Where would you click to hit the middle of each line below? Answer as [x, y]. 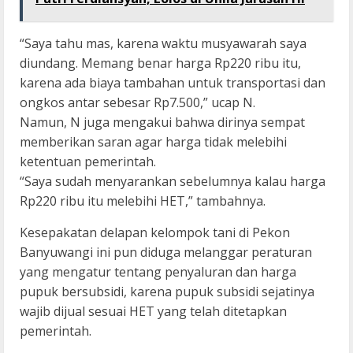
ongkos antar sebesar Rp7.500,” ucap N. [137, 102]
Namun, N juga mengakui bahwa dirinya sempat [162, 122]
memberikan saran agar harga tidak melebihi [153, 141]
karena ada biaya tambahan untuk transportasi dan [173, 82]
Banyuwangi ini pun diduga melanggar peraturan [166, 252]
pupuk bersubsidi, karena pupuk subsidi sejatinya [167, 291]
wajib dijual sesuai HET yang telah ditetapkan [153, 311]
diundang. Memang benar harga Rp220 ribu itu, [160, 63]
